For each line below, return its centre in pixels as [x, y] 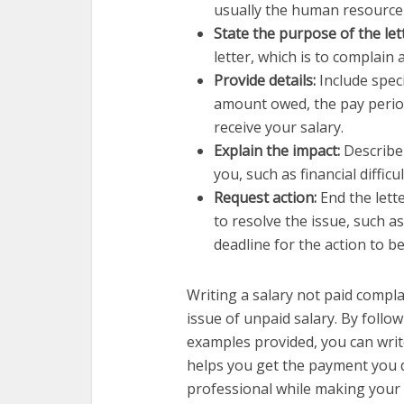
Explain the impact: [279, 150]
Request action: [267, 197]
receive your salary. [279, 127]
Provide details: [265, 80]
